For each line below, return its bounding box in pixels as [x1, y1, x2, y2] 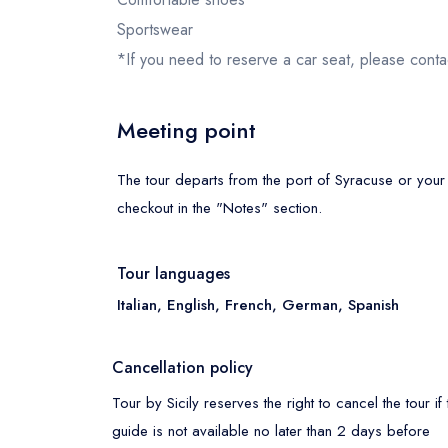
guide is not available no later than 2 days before [112, 419, 430, 442]
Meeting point [117, 113, 256, 146]
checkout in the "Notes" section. [117, 196, 322, 219]
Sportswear [117, 17, 193, 41]
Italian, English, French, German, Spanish [117, 293, 399, 316]
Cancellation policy [112, 355, 253, 379]
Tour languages [117, 261, 230, 285]
